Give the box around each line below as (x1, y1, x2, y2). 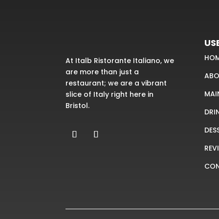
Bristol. (66, 100, 92, 110)
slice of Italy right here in (66, 89, 154, 99)
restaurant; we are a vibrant (66, 78, 167, 88)
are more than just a (66, 66, 139, 77)
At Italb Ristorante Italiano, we (66, 55, 175, 66)
